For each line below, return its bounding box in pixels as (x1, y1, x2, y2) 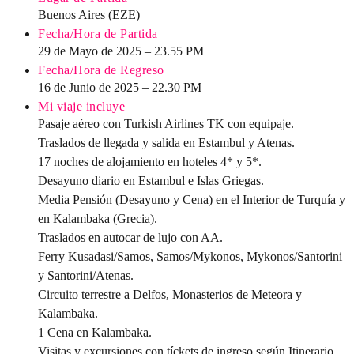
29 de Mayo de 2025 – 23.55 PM (38, 44, 204, 58)
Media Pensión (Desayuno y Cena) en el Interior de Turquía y (38, 193, 345, 207)
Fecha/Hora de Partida (38, 27, 158, 41)
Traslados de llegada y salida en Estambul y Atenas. (38, 136, 295, 150)
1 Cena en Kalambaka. (38, 326, 152, 340)
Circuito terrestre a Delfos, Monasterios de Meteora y (38, 288, 302, 302)
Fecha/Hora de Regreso (38, 63, 164, 77)
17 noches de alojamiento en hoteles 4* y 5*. (38, 155, 262, 169)
